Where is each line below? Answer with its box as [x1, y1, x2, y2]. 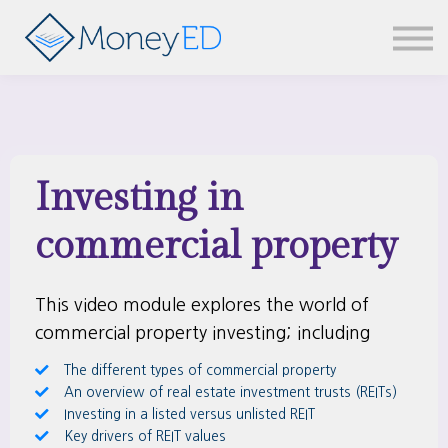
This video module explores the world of [35, 296, 369, 314]
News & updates [142, 5, 306, 27]
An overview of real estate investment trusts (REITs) [64, 385, 397, 400]
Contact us [169, 40, 279, 62]
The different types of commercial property [64, 363, 336, 378]
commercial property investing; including [35, 324, 370, 342]
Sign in [204, 116, 244, 129]
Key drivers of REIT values [64, 429, 226, 444]
